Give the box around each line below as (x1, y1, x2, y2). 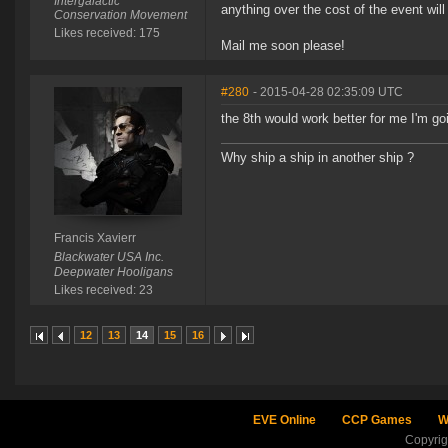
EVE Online (252, 413, 316, 428)
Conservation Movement (53, 8, 187, 23)
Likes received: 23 (53, 283, 153, 298)
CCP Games (341, 413, 412, 428)
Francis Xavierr (53, 231, 136, 246)
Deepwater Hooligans (53, 265, 173, 280)
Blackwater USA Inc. (53, 250, 164, 265)
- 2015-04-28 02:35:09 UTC (253, 85, 403, 100)
